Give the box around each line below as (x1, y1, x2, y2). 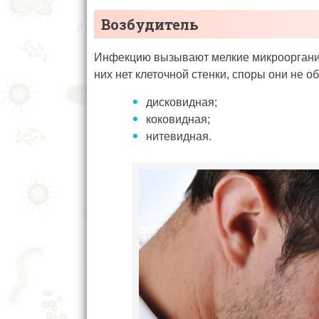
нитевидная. (146, 130, 211, 143)
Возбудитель (101, 15, 199, 34)
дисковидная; (146, 96, 217, 109)
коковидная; (146, 113, 210, 126)
